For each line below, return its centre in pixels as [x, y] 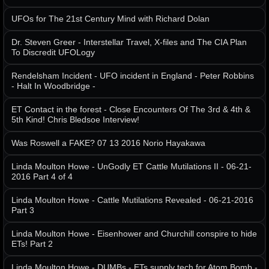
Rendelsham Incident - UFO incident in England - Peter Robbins [133, 76]
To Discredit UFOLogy [53, 53]
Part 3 [23, 210]
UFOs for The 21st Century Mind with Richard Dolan [110, 19]
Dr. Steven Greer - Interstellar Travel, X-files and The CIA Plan [129, 42]
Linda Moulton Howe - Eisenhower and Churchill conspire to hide [134, 234]
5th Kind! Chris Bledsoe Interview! [75, 120]
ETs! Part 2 [32, 244]
